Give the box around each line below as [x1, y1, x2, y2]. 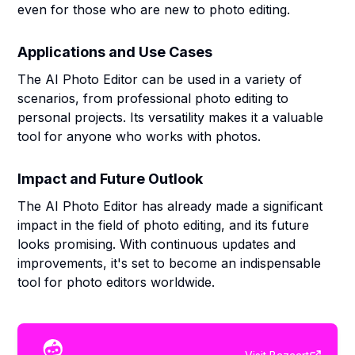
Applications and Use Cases [17, 44, 213, 60]
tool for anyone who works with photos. [17, 128, 261, 144]
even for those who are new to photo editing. [17, 2, 291, 17]
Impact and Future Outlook [17, 170, 204, 187]
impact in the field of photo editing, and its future [17, 217, 310, 233]
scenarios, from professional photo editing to [17, 90, 289, 106]
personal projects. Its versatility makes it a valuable [17, 109, 324, 125]
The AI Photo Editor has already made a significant [17, 198, 323, 214]
